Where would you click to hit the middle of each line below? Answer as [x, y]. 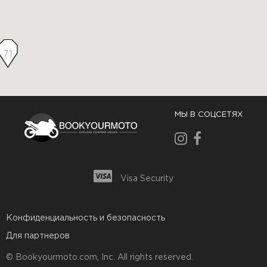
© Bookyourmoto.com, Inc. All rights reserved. [100, 257]
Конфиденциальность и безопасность [86, 218]
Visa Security [147, 178]
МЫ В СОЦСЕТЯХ [208, 114]
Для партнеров [38, 236]
